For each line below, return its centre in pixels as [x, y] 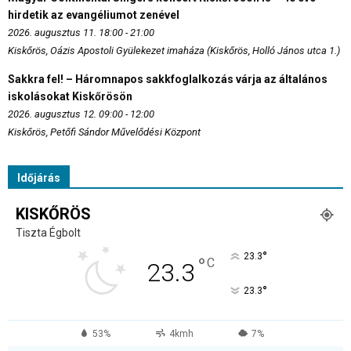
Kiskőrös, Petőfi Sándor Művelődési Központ [104, 132]
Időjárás [39, 178]
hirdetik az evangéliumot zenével [94, 15]
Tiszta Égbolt [48, 233]
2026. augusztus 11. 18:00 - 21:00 [81, 33]
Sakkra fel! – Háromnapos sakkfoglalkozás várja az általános [168, 80]
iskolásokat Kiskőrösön [70, 97]
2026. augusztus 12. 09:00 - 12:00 [81, 114]
